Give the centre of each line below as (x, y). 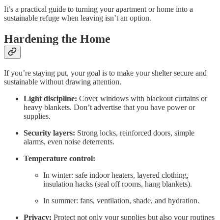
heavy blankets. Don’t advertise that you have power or (109, 107)
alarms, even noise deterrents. (69, 141)
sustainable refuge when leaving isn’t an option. (78, 18)
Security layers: (49, 133)
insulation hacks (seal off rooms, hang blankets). (118, 184)
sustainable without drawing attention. (63, 82)
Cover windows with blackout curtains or (142, 98)
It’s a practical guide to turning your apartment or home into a (98, 9)
